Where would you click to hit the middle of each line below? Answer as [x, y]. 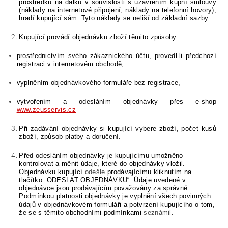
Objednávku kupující [52, 172]
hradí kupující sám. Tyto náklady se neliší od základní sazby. [115, 18]
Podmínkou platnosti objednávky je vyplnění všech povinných [115, 196]
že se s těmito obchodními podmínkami [81, 213]
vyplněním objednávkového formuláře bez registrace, [98, 83]
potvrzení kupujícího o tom [171, 205]
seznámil [158, 213]
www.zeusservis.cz [46, 110]
